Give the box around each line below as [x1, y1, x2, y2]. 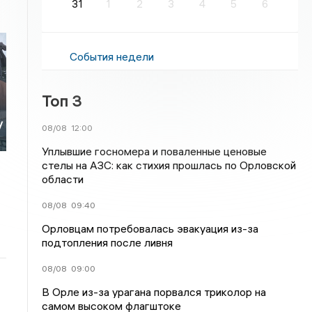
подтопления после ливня [42, 235, 173, 249]
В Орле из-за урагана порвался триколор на [42, 285, 267, 299]
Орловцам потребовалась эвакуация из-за [42, 221, 259, 235]
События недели [70, 49, 155, 63]
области [42, 172, 84, 186]
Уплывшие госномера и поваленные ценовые [42, 144, 267, 158]
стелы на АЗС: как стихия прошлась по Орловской [42, 158, 297, 172]
